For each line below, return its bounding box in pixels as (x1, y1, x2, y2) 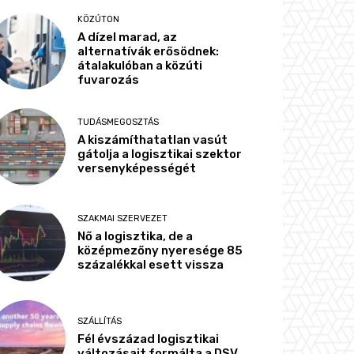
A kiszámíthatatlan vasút (77, 133, 228, 148)
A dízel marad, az (77, 30, 178, 45)
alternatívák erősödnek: (77, 44, 220, 59)
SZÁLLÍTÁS (77, 315, 122, 326)
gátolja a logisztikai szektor (77, 147, 243, 162)
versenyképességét (77, 161, 197, 176)
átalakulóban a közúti (77, 58, 203, 73)
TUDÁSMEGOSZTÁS (77, 117, 160, 128)
